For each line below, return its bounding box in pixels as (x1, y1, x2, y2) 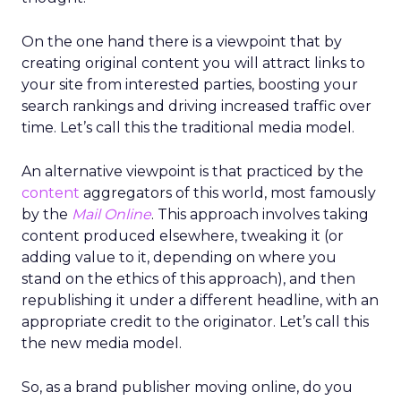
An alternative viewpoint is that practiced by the (21, 163, 363, 180)
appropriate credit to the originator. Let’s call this (21, 313, 369, 330)
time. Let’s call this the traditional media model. (21, 119, 354, 136)
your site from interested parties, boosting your (21, 76, 358, 93)
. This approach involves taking (151, 206, 369, 223)
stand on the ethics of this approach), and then (21, 270, 355, 287)
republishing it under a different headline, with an (21, 292, 379, 309)
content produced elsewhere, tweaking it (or (21, 227, 344, 244)
